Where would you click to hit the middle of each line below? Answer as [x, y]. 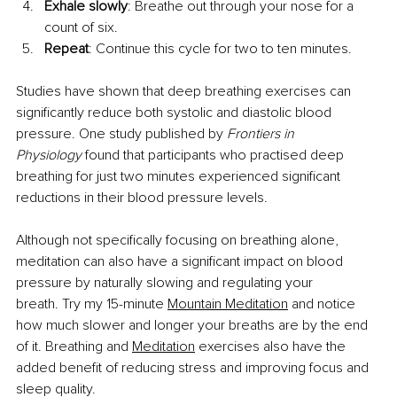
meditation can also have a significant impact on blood [181, 262]
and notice [323, 304]
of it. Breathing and [72, 347]
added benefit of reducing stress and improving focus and [194, 368]
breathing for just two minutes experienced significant [180, 177]
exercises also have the [272, 347]
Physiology [49, 156]
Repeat [66, 49]
